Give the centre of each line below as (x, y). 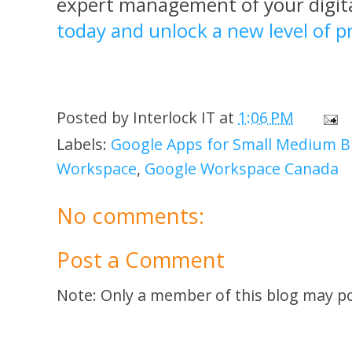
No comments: (130, 215)
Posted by (95, 118)
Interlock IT (174, 118)
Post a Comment (141, 260)
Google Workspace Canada (242, 168)
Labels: (84, 144)
